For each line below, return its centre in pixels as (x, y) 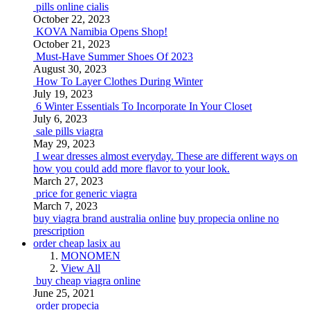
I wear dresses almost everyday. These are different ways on (167, 156)
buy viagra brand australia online (104, 218)
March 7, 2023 (65, 206)
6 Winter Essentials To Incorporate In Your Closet (144, 106)
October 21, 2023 (72, 44)
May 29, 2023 (64, 144)
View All (81, 268)
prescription (59, 231)
